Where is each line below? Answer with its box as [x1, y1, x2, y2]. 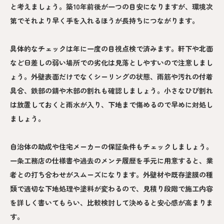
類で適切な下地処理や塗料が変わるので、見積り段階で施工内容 [10, 183, 213, 194]
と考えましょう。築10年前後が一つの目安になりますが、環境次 [10, 1, 213, 12]
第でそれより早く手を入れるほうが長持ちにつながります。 [10, 15, 199, 26]
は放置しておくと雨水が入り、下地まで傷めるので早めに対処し [10, 99, 213, 110]
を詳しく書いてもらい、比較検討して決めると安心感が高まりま [10, 197, 213, 208]
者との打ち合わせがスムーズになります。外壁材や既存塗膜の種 [10, 169, 213, 180]
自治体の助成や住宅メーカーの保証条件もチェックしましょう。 [10, 141, 213, 152]
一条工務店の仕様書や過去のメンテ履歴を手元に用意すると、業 [10, 155, 213, 166]
